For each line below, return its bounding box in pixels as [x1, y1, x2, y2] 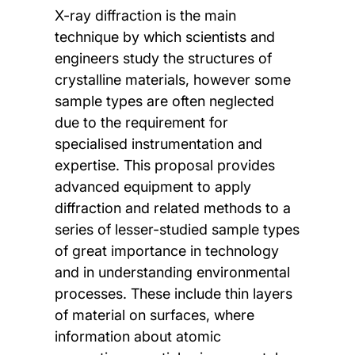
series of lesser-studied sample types [54, 221, 300, 239]
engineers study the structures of [54, 50, 272, 67]
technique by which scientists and [54, 29, 275, 46]
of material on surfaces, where [54, 307, 254, 324]
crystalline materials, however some [54, 71, 291, 89]
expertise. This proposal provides [54, 157, 275, 174]
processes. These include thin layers [54, 285, 292, 303]
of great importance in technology [54, 242, 279, 260]
